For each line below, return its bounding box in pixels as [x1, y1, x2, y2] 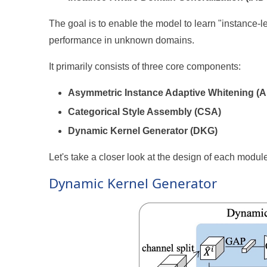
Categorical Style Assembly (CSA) [68, 106, 222, 117]
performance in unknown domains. [49, 35, 195, 45]
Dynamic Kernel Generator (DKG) [68, 125, 218, 136]
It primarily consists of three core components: [49, 61, 241, 72]
